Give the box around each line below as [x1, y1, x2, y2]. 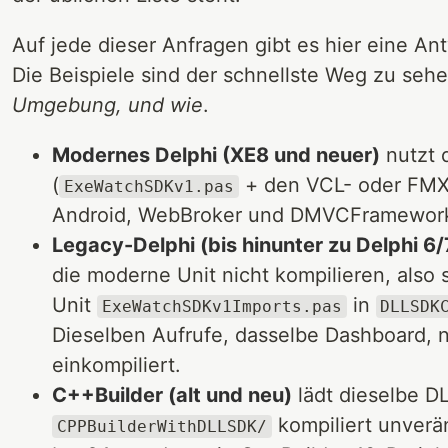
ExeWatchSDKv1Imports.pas [101, 296, 342, 316]
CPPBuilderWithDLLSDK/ [56, 416, 267, 436]
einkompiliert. [52, 352, 181, 377]
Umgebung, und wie [12, 92, 203, 117]
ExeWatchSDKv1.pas [63, 176, 234, 196]
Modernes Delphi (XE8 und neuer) [52, 142, 380, 167]
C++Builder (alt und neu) [52, 382, 292, 407]
